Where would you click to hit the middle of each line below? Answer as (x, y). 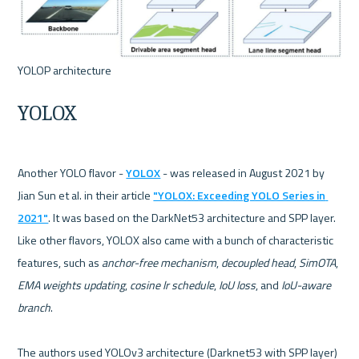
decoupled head (258, 262)
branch (34, 307)
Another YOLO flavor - (72, 172)
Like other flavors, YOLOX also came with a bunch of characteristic (176, 240)
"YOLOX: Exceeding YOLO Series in (240, 195)
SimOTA (318, 262)
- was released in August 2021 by (243, 172)
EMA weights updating (72, 284)
